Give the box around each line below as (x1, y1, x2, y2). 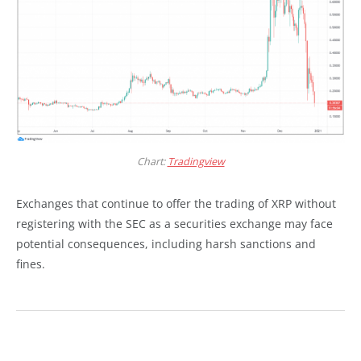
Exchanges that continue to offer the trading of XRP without (16, 196, 336, 212)
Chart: (136, 154, 168, 168)
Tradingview (167, 154, 225, 168)
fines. (16, 256, 45, 272)
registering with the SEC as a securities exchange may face (16, 216, 333, 232)
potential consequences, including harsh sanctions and (16, 236, 316, 252)
